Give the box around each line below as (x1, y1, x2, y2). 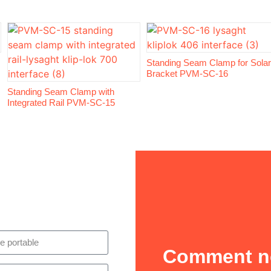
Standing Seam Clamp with (7, 86, 114, 97)
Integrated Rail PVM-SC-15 (7, 97, 115, 108)
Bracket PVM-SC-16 (146, 68, 228, 79)
